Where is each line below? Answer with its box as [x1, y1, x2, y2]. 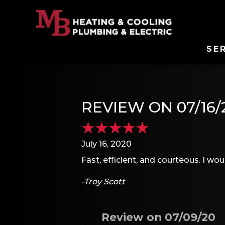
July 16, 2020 [81, 139, 132, 149]
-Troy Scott [81, 177, 125, 187]
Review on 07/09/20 [101, 210, 216, 223]
